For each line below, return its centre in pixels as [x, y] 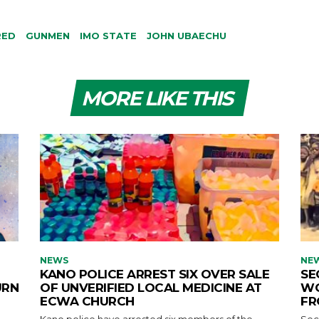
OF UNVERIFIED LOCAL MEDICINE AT [151, 288]
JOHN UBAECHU [187, 35]
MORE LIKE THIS [156, 98]
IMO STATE [108, 35]
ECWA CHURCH [87, 302]
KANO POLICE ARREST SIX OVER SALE [155, 274]
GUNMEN [48, 35]
